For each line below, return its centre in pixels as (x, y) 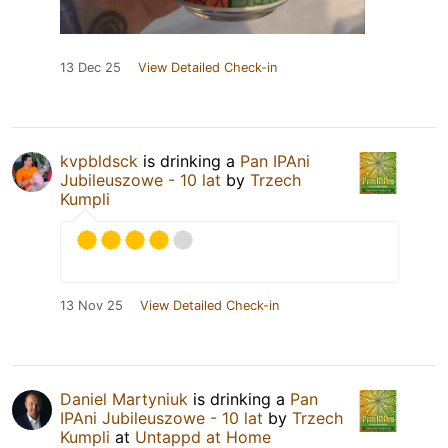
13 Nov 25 (91, 305)
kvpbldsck (99, 160)
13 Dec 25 (90, 67)
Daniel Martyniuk (124, 398)
